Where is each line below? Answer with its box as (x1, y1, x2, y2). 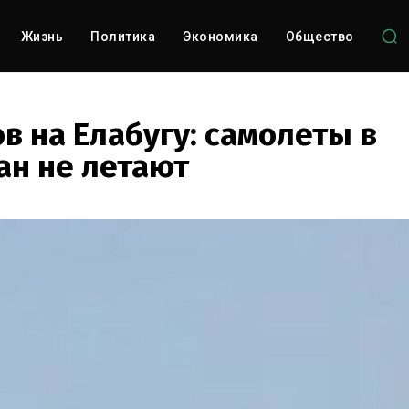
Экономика (183, 29, 258, 44)
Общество (285, 29, 354, 44)
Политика (90, 29, 156, 44)
